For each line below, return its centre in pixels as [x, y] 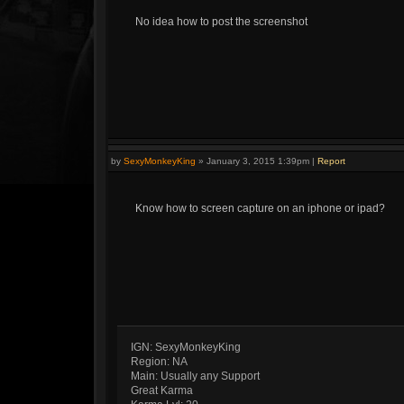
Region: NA [159, 362]
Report [331, 161]
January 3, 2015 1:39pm [258, 161]
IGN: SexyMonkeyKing [186, 347]
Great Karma [162, 390]
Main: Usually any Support [195, 376]
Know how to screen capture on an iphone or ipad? [260, 208]
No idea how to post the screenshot [221, 22]
